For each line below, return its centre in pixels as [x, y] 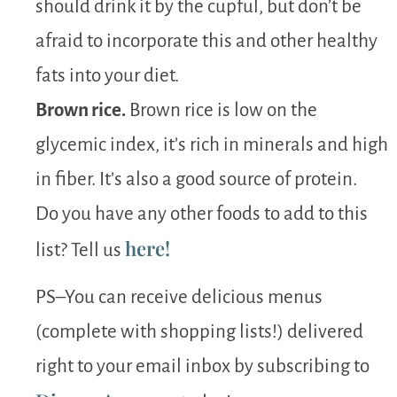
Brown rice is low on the [222, 110]
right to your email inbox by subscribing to [202, 367]
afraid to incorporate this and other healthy [206, 41]
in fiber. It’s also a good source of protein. [196, 179]
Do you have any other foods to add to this [202, 214]
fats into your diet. [107, 75]
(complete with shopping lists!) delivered [199, 332]
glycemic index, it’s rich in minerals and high [212, 144]
